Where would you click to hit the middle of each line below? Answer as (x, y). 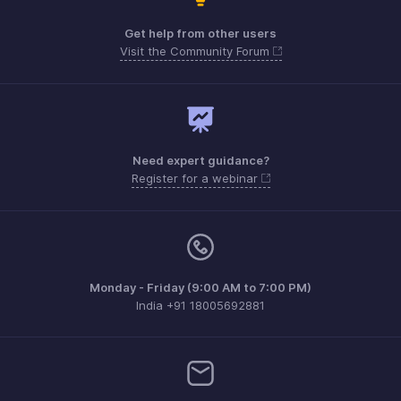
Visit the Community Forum (196, 51)
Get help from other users (200, 34)
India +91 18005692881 (200, 306)
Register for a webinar (196, 179)
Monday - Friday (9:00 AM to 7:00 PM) (200, 288)
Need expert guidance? (200, 161)
